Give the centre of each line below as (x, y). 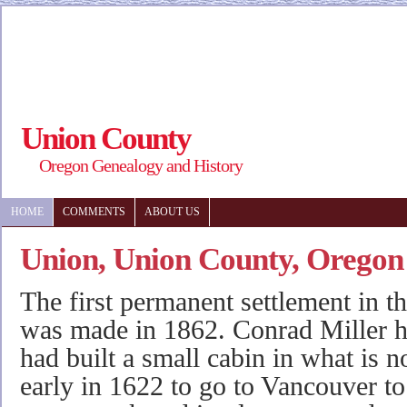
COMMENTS (94, 212)
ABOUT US (172, 212)
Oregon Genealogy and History (141, 165)
